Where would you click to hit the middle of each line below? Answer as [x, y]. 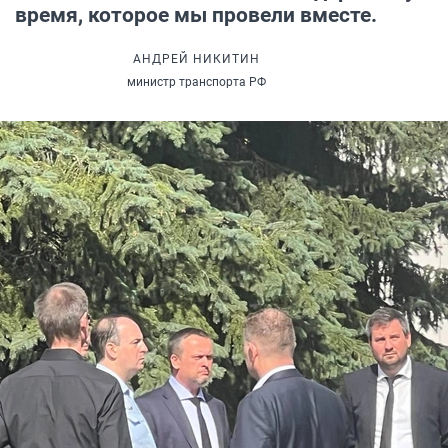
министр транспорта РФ [196, 82]
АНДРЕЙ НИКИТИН [196, 59]
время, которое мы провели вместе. [196, 15]
